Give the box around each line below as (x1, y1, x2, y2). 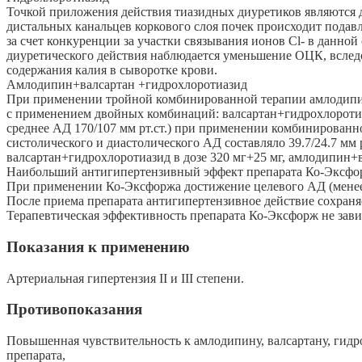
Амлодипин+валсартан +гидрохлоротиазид (6, 78, 247, 92)
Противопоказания (6, 301, 142, 318)
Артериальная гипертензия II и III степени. (6, 271, 244, 285)
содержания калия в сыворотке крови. (6, 63, 217, 78)
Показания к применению (6, 238, 190, 255)
